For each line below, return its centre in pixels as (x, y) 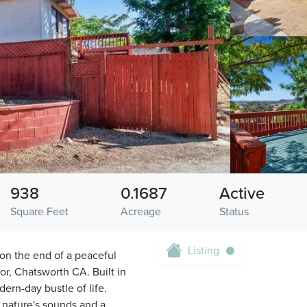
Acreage (141, 212)
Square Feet (40, 212)
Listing (204, 251)
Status (234, 212)
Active (242, 194)
